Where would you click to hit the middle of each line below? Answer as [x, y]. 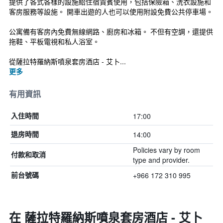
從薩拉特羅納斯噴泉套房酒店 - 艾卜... [67, 61]
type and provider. [161, 160]
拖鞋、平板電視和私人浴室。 [54, 41]
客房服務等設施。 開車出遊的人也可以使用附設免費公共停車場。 [111, 11]
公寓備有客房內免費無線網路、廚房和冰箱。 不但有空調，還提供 [111, 31]
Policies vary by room [166, 150]
